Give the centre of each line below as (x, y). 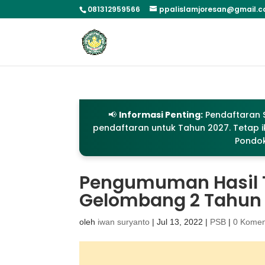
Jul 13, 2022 (180, 222)
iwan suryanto (124, 222)
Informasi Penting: (161, 115)
